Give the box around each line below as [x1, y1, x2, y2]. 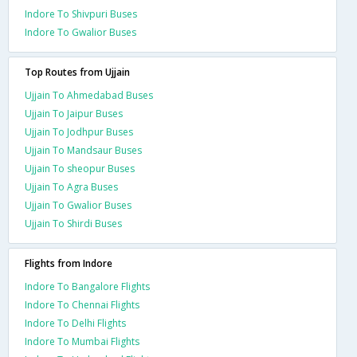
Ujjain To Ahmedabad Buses [25, 88, 153, 102]
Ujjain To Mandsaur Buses [25, 143, 142, 157]
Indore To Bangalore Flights [25, 279, 150, 293]
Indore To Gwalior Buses [25, 25, 136, 39]
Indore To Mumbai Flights [25, 334, 139, 348]
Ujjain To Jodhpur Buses [25, 124, 133, 139]
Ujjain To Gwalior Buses [25, 198, 131, 212]
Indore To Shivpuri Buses [25, 6, 137, 21]
